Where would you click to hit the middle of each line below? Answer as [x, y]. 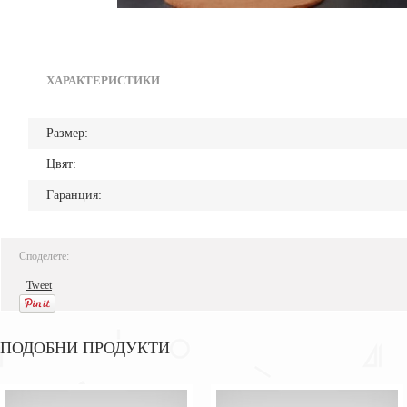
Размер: [67, 133]
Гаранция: [74, 195]
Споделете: [44, 256]
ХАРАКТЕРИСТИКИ [103, 80]
